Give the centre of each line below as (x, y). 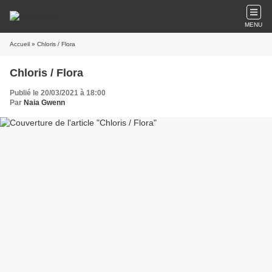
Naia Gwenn (44, 103)
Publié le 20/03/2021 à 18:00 (58, 93)
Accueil (20, 44)
